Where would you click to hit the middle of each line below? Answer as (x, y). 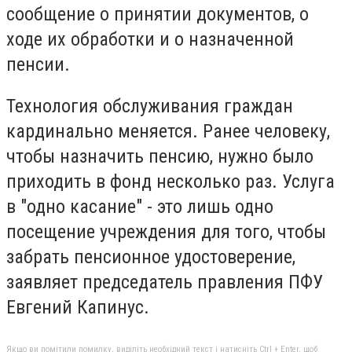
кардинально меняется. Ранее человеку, (168, 132)
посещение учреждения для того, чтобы (166, 232)
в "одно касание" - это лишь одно (140, 207)
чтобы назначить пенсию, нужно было (160, 157)
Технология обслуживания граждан (150, 106)
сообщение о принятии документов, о (158, 14)
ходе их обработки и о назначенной (150, 39)
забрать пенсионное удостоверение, (151, 257)
